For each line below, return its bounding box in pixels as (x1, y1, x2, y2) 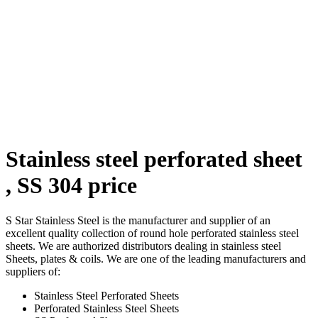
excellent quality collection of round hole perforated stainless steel (6, 226, 299, 239)
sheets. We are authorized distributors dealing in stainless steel (6, 239, 281, 252)
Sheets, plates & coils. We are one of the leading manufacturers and (6, 252, 306, 265)
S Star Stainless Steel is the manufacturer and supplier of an (6, 214, 270, 226)
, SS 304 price (6, 172, 137, 199)
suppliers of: (6, 265, 60, 278)
